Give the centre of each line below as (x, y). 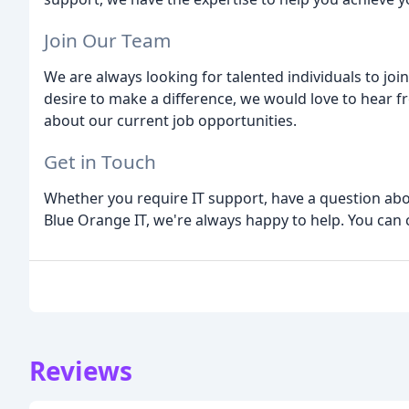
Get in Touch (100, 161)
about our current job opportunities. (170, 121)
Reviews (81, 370)
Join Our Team (107, 41)
